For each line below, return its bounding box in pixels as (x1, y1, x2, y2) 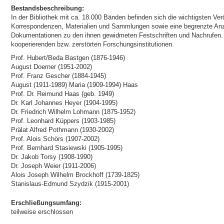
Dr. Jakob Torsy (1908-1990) (10, 153, 92, 160)
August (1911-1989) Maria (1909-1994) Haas (10, 81, 138, 88)
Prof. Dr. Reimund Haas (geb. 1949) (10, 90, 114, 97)
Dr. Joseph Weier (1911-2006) (10, 162, 96, 169)
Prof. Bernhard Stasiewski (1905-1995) (10, 144, 122, 151)
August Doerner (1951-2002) (10, 63, 92, 70)
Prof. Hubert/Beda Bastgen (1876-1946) (10, 54, 125, 61)
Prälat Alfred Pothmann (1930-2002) (10, 126, 114, 133)
